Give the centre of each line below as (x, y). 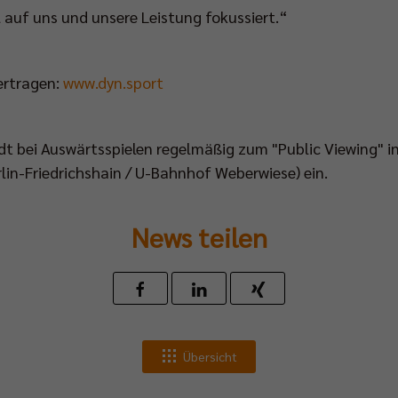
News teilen (199, 236)
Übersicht (210, 356)
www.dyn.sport (113, 82)
